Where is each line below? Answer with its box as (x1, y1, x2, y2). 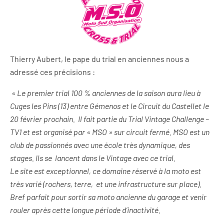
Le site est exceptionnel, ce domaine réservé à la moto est (10, 166, 201, 176)
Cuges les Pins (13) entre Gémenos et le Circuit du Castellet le (10, 101, 209, 111)
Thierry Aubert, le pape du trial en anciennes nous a (10, 54, 189, 64)
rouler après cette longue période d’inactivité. (10, 205, 160, 215)
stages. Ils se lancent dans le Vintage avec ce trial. (10, 153, 175, 163)
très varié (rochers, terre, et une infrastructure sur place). (10, 179, 201, 189)
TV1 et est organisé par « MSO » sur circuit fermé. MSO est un (10, 127, 209, 137)
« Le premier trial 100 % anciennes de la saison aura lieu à (11, 88, 200, 98)
